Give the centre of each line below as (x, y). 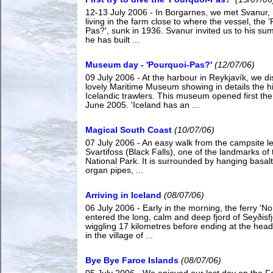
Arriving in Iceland (123, 195)
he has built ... (112, 40)
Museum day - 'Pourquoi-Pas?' (149, 65)
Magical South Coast (129, 130)
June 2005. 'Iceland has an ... (142, 105)
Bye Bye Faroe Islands (132, 261)
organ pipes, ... (114, 170)
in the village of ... (119, 236)
